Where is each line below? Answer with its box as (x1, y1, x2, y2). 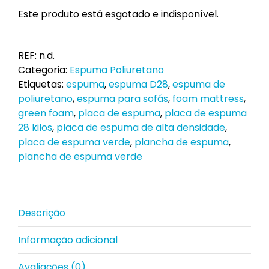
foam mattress (172, 92, 244, 106)
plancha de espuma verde (18, 150, 142, 163)
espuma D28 (109, 77, 168, 91)
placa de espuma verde (18, 135, 130, 149)
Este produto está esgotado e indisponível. (18, 7, 219, 21)
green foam (18, 106, 74, 120)
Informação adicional (18, 233, 118, 247)
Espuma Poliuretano (70, 63, 164, 77)
